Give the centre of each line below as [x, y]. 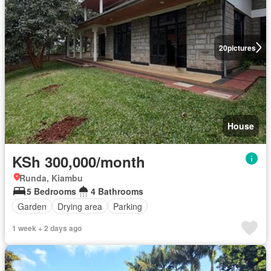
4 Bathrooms [117, 191]
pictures [241, 47]
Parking [128, 206]
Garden [32, 206]
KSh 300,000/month [79, 162]
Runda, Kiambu [51, 178]
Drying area [80, 206]
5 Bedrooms [51, 191]
